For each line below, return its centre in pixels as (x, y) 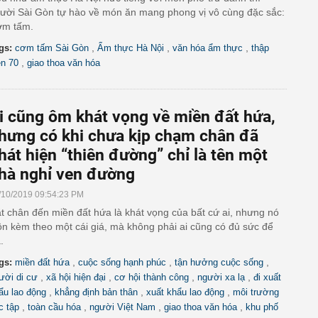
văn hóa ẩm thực (208, 48)
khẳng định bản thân (96, 292)
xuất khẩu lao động (185, 292)
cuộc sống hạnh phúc (122, 262)
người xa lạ (221, 277)
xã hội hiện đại (76, 277)
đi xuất (267, 277)
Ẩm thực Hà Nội (131, 48)
